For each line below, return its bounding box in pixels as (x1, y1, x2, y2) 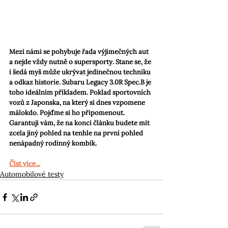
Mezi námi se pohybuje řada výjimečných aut (9, 47, 150, 56)
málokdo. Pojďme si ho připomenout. (9, 108, 126, 118)
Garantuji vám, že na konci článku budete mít (9, 119, 151, 128)
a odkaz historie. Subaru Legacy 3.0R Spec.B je (9, 78, 153, 87)
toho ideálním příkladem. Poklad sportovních (9, 88, 152, 97)
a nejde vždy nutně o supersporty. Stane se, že (9, 58, 153, 67)
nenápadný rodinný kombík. (9, 139, 97, 148)
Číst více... (9, 159, 40, 168)
